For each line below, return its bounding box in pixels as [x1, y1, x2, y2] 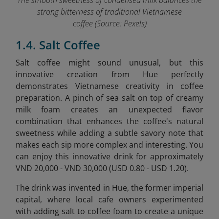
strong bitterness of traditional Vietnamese [37, 6, 182, 18]
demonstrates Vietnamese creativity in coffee [16, 81, 203, 92]
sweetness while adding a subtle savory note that [16, 128, 203, 139]
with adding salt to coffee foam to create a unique [16, 206, 203, 217]
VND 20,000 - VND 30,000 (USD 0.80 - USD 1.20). [16, 163, 189, 174]
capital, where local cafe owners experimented [16, 194, 203, 205]
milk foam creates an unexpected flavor [16, 104, 203, 115]
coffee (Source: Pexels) [72, 18, 147, 29]
